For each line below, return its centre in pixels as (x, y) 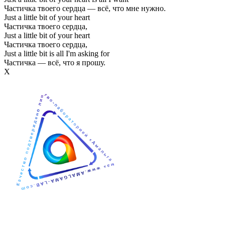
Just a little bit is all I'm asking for (57, 53)
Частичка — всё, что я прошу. (55, 62)
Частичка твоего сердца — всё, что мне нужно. (85, 8)
